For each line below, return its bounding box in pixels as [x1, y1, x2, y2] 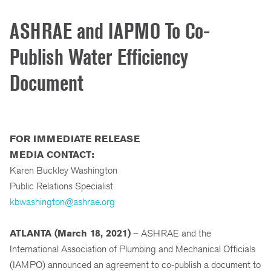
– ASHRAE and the [131, 227, 211, 239]
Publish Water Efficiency [10, 44, 188, 70]
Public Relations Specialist [10, 180, 113, 192]
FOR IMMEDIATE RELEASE [10, 132, 167, 145]
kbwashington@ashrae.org [10, 195, 115, 207]
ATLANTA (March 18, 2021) [10, 227, 131, 239]
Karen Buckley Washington [10, 164, 117, 176]
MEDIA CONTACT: [10, 148, 94, 160]
